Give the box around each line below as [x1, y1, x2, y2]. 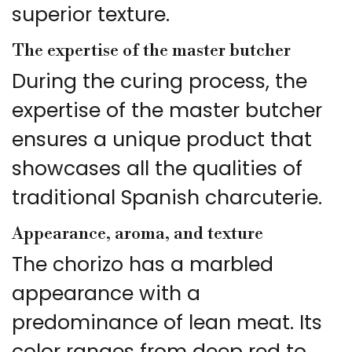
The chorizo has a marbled [12, 251, 273, 279]
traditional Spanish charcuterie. [12, 184, 322, 212]
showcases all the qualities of [12, 155, 302, 183]
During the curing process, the [12, 68, 307, 96]
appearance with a [12, 280, 200, 308]
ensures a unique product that [12, 126, 312, 154]
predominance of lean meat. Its [12, 309, 322, 337]
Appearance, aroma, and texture [12, 223, 263, 245]
